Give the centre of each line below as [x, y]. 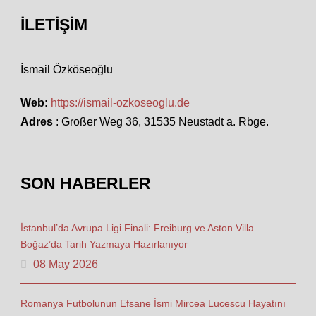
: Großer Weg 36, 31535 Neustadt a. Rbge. [161, 122]
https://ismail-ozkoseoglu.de [120, 103]
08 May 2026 [66, 264]
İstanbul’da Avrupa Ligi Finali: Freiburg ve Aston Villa [137, 228]
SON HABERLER [86, 183]
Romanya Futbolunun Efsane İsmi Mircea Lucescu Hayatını [153, 303]
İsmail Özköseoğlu [67, 69]
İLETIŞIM [54, 25]
